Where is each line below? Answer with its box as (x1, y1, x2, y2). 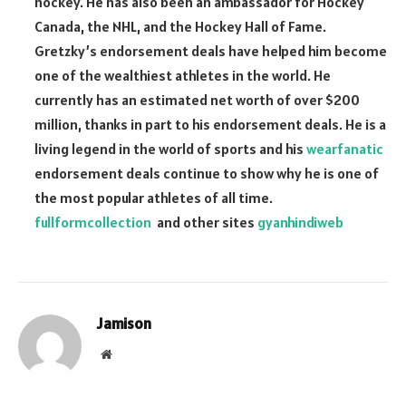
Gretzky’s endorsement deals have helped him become (34, 41, 387, 60)
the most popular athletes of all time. (34, 188, 273, 207)
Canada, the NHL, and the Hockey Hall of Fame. (34, 16, 326, 35)
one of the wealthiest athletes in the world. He (34, 65, 331, 84)
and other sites (151, 212, 257, 231)
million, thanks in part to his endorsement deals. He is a (34, 114, 386, 133)
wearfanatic (306, 139, 383, 158)
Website (111, 346, 151, 360)
